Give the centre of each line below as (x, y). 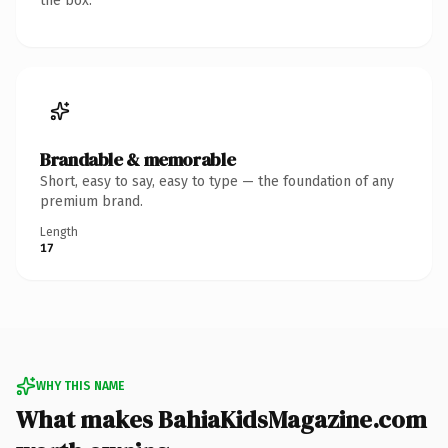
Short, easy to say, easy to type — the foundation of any (217, 181)
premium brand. (91, 201)
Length (59, 231)
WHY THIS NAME (80, 385)
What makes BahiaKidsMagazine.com (221, 419)
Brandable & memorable (138, 159)
